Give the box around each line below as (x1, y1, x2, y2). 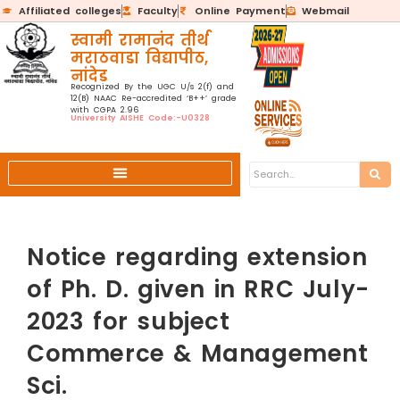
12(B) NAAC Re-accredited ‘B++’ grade (70, 93, 237, 104)
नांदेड (70, 65, 107, 87)
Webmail (302, 4, 349, 18)
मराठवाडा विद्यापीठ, (70, 47, 208, 69)
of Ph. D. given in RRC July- (26, 273, 370, 305)
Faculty (137, 4, 178, 18)
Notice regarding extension (26, 241, 368, 273)
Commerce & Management (26, 337, 369, 370)
